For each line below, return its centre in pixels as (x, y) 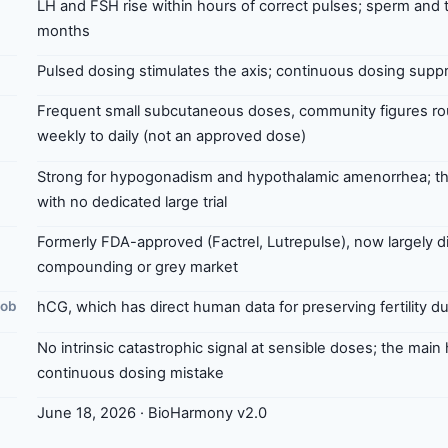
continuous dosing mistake (130, 372)
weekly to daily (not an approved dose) (171, 136)
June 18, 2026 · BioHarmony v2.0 (152, 413)
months (63, 30)
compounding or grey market (137, 267)
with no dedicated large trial (132, 201)
